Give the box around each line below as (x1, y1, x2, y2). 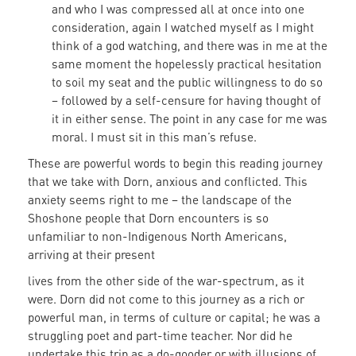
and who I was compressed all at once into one (52, 2, 304, 17)
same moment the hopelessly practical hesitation (52, 56, 322, 72)
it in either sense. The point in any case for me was (52, 111, 327, 126)
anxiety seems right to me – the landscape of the (28, 192, 292, 207)
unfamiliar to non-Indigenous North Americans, (28, 229, 287, 244)
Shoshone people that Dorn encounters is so (28, 211, 269, 226)
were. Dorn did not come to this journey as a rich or (28, 292, 304, 307)
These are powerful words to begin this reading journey (28, 156, 323, 171)
